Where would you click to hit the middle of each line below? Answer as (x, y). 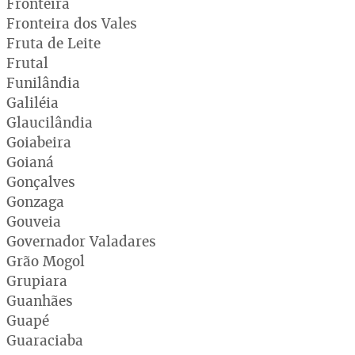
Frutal (27, 63)
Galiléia (32, 102)
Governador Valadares (81, 241)
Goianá (30, 162)
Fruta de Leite (53, 43)
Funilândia (43, 82)
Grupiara (37, 281)
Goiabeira (39, 142)
